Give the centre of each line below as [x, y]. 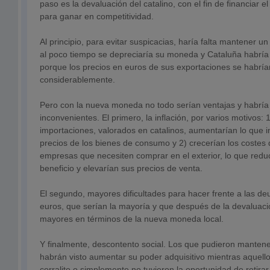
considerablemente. [77, 80]
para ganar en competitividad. [97, 16]
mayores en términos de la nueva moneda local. [132, 219]
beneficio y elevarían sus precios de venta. [121, 168]
